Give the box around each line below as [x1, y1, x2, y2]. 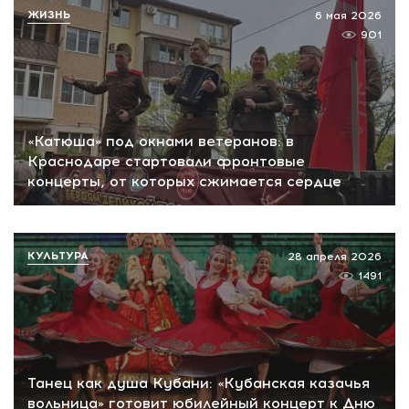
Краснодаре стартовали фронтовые [27, 152, 305, 171]
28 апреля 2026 [288, 250, 382, 264]
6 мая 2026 [315, 8, 382, 22]
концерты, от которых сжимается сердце [27, 173, 341, 191]
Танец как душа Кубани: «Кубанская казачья [27, 373, 370, 392]
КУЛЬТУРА [27, 249, 89, 263]
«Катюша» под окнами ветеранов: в [27, 132, 294, 151]
